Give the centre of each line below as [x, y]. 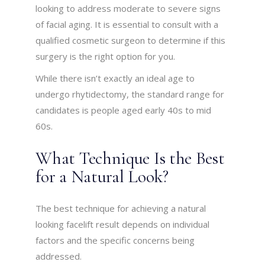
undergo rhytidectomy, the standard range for [130, 94]
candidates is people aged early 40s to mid [124, 110]
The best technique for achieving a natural [121, 209]
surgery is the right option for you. [106, 56]
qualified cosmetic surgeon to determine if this [131, 41]
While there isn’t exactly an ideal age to [115, 78]
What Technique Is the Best [130, 159]
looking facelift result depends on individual [123, 224]
